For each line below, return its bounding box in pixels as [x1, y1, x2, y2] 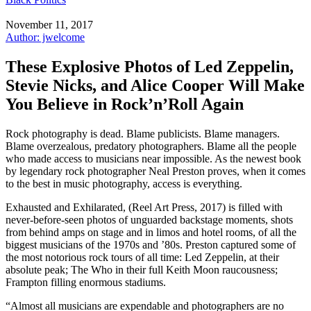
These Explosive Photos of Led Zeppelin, [6, 57, 294, 76]
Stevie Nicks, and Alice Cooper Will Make [6, 76, 305, 94]
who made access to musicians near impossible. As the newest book [6, 152, 301, 165]
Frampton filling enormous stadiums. [6, 276, 166, 288]
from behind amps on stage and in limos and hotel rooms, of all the [6, 226, 296, 238]
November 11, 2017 [6, 19, 93, 31]
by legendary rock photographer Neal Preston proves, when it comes [6, 165, 305, 177]
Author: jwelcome [6, 31, 85, 43]
